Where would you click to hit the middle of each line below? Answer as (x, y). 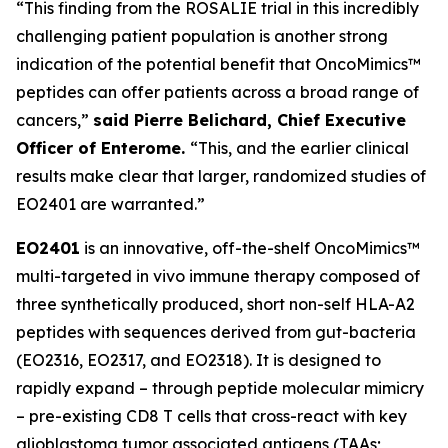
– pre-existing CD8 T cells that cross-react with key (211, 415)
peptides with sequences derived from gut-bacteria (216, 331)
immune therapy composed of (302, 275)
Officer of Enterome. (103, 147)
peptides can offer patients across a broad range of (217, 91)
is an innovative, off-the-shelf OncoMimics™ (250, 247)
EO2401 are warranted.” (110, 203)
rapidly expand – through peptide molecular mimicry (220, 387)
